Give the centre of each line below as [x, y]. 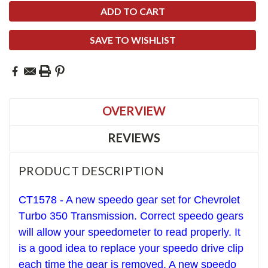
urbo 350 [48, 216]
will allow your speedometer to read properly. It [130, 232]
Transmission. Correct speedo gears [157, 216]
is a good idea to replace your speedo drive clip [131, 249]
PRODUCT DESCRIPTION [91, 171]
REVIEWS [134, 138]
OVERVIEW [134, 111]
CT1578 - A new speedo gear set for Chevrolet [129, 200]
